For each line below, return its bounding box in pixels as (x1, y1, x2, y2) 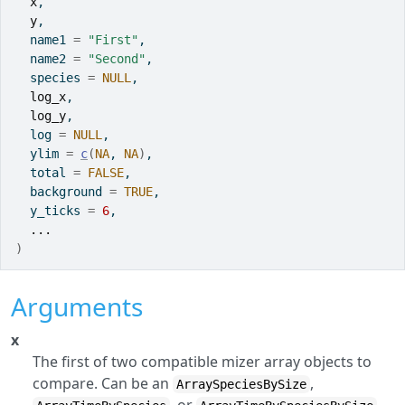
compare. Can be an (33, 373, 173, 393)
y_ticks (15, 203, 88, 218)
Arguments (11, 289, 143, 324)
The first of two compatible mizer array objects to (33, 352, 372, 372)
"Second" (88, 52, 146, 66)
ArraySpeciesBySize (176, 377, 306, 391)
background (15, 184, 109, 199)
